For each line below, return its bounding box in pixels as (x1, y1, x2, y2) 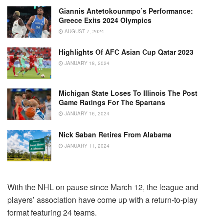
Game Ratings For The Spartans (59, 97, 165, 108)
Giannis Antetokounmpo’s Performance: (59, 5, 193, 16)
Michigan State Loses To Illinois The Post (59, 88, 197, 98)
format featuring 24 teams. (7, 206, 97, 218)
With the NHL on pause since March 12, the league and (7, 181, 198, 193)
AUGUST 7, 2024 (63, 27, 104, 35)
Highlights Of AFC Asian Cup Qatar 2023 (59, 46, 194, 57)
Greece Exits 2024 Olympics (59, 15, 152, 25)
